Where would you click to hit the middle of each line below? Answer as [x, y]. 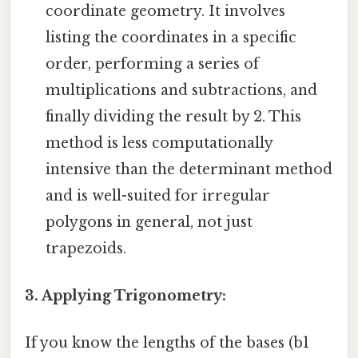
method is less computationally [159, 143]
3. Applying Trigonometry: [125, 295]
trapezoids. [86, 248]
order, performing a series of [153, 64]
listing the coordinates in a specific [171, 37]
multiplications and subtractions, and [182, 90]
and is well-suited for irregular [158, 195]
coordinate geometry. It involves [166, 11]
